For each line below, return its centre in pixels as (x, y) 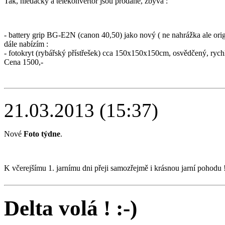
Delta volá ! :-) (71, 208)
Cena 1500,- (24, 62)
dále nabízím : (26, 44)
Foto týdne (42, 134)
